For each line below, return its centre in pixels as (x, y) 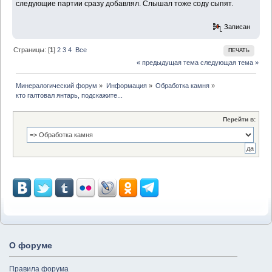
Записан (236, 26)
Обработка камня (182, 85)
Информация (126, 85)
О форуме (31, 245)
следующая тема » (229, 63)
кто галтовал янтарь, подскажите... (70, 95)
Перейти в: (239, 119)
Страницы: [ (32, 49)
